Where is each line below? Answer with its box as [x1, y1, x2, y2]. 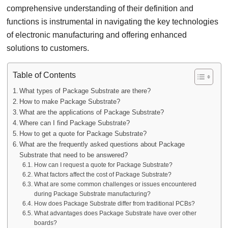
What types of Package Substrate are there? [19, 87, 151, 95]
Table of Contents [12, 70, 76, 79]
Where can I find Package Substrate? [19, 119, 130, 127]
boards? [34, 219, 57, 226]
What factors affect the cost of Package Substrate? [34, 171, 172, 178]
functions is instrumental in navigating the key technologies [7, 17, 219, 26]
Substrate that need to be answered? [19, 151, 128, 159]
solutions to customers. [7, 44, 90, 52]
